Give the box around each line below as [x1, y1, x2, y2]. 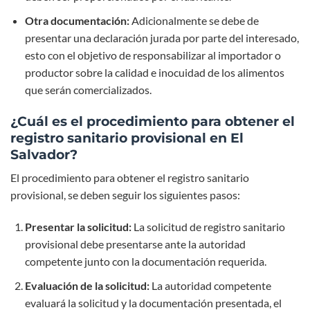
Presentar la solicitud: [24, 220, 131, 234]
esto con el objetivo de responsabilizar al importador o [24, 48, 281, 62]
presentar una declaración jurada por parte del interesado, [24, 30, 299, 44]
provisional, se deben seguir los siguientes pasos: [10, 188, 240, 202]
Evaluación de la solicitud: [24, 278, 149, 292]
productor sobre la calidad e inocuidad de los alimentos [24, 65, 284, 79]
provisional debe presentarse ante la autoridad [24, 237, 246, 251]
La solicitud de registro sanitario [131, 220, 285, 234]
